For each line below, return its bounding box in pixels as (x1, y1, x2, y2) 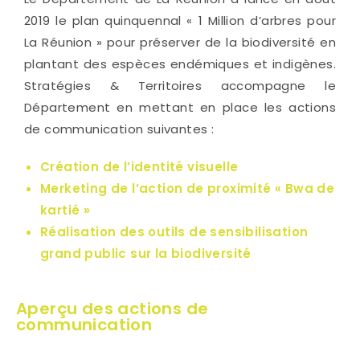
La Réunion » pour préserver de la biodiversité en (24, 33, 336, 51)
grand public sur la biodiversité (40, 244, 256, 262)
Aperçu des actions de (16, 297, 209, 320)
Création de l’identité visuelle (40, 157, 239, 175)
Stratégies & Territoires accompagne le (24, 76, 336, 94)
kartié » (40, 201, 91, 219)
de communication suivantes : (24, 120, 218, 137)
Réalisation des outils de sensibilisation (40, 223, 309, 240)
